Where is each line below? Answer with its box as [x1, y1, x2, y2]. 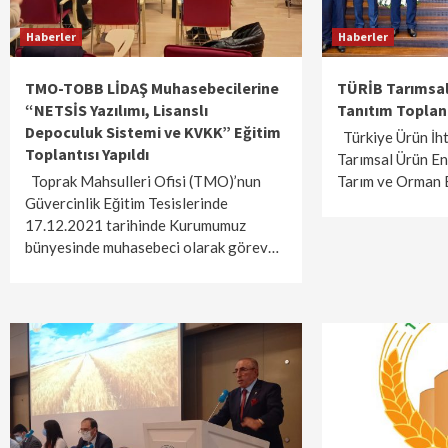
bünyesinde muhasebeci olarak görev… [25, 238, 279, 256]
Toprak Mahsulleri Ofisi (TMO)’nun [25, 172, 261, 190]
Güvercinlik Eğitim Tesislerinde [25, 194, 228, 212]
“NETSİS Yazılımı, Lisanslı [25, 100, 208, 120]
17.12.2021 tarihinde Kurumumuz [25, 216, 246, 234]
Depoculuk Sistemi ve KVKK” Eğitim [25, 122, 281, 142]
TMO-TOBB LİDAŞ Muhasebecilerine [25, 78, 279, 98]
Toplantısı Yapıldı [25, 144, 149, 164]
